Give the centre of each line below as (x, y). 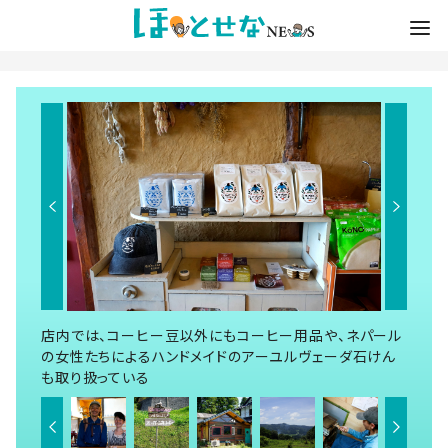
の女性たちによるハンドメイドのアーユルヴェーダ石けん (219, 356)
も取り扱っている (95, 377)
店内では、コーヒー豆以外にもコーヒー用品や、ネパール (222, 335)
